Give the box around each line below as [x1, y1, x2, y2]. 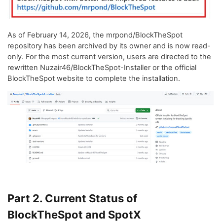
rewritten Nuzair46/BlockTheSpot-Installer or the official [7, 63, 196, 72]
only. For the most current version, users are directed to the [7, 52, 211, 61]
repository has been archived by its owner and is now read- [7, 41, 211, 50]
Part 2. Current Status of [7, 192, 137, 205]
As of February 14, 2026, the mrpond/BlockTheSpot [7, 30, 183, 39]
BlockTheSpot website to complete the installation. [7, 74, 180, 83]
